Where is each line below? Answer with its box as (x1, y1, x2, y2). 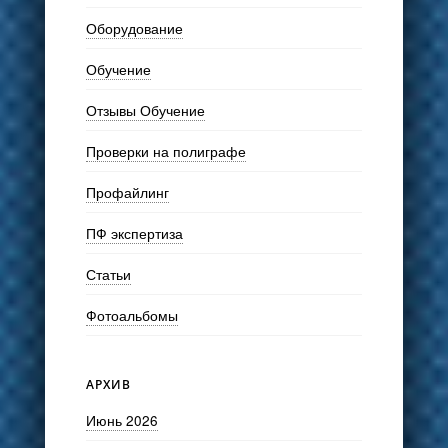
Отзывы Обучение (85, 99, 205, 120)
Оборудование (85, 17, 183, 38)
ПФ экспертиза (85, 222, 183, 243)
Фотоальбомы (85, 304, 178, 325)
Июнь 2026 (85, 410, 158, 431)
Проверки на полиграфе (85, 140, 246, 161)
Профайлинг (85, 181, 169, 202)
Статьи (85, 263, 131, 284)
